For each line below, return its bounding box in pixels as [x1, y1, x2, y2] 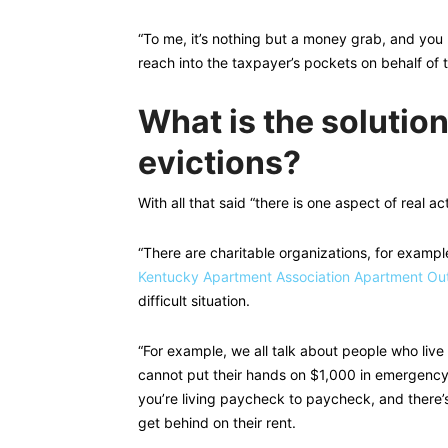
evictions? [138, 143, 301, 182]
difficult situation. [138, 292, 250, 309]
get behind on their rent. [138, 414, 296, 431]
